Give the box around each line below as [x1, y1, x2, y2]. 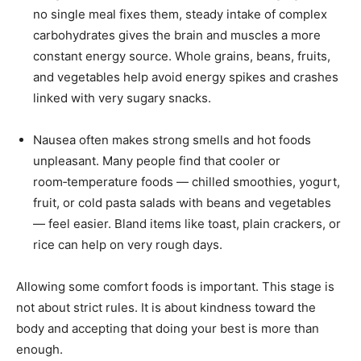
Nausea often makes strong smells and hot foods [33, 131, 311, 147]
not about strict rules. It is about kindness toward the [16, 299, 316, 315]
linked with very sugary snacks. [33, 89, 211, 106]
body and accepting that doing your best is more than [16, 320, 319, 336]
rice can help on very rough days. [33, 236, 222, 252]
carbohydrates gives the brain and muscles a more [33, 27, 321, 43]
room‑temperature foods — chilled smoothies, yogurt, [33, 173, 340, 189]
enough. [16, 341, 63, 357]
